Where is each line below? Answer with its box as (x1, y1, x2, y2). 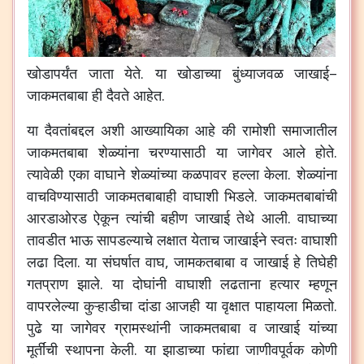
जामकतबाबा (174, 252, 236, 271)
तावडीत (27, 230, 66, 249)
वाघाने (94, 164, 126, 184)
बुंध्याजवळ (232, 63, 284, 83)
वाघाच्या (297, 208, 338, 227)
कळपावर (182, 164, 227, 184)
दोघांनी (132, 274, 167, 293)
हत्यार (270, 274, 300, 293)
